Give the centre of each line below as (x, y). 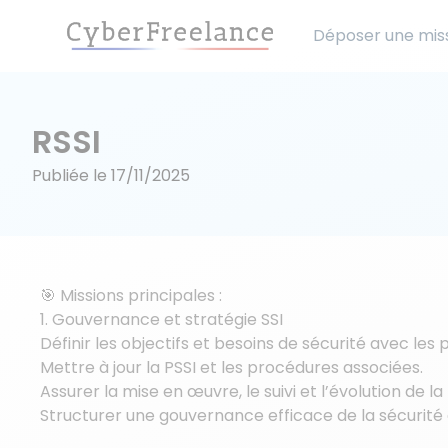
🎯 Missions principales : (131, 295)
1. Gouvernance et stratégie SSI (161, 319)
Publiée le (71, 175)
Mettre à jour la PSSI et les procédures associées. (231, 367)
